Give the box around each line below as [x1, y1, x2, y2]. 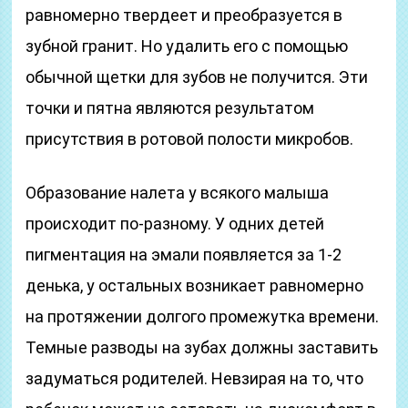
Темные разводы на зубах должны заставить [25, 338, 379, 357]
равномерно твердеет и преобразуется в [25, 5, 343, 25]
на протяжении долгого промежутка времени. [25, 307, 380, 326]
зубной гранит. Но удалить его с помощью [25, 36, 349, 56]
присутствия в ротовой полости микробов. [25, 129, 354, 148]
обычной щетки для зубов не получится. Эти [25, 67, 369, 87]
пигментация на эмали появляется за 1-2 [25, 245, 342, 264]
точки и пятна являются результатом [25, 98, 315, 117]
